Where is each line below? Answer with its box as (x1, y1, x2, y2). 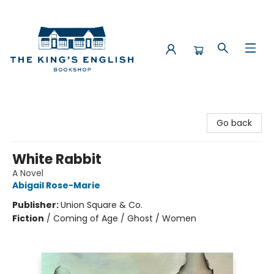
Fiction (12, 212, 44, 224)
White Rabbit (12, 150, 102, 169)
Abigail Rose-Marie (12, 179, 100, 191)
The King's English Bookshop (9, 103, 127, 116)
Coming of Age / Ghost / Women (53, 212, 196, 224)
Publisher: (12, 199, 61, 211)
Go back (217, 117, 252, 129)
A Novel (12, 167, 43, 179)
